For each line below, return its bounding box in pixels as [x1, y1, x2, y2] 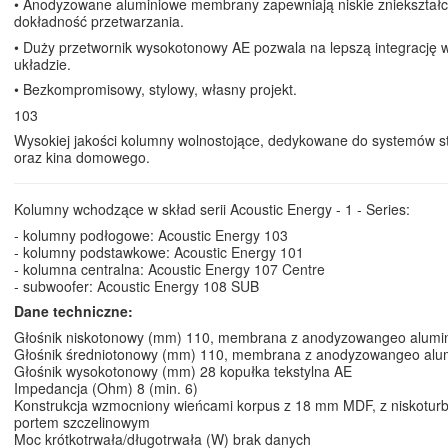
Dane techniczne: [14, 301, 133, 322]
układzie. [14, 53, 71, 74]
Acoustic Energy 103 [158, 224, 288, 245]
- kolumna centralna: [14, 258, 148, 279]
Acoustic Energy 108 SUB [97, 275, 259, 296]
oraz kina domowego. [14, 147, 150, 168]
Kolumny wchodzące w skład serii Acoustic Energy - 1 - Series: [14, 199, 410, 220]
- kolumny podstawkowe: [14, 241, 174, 262]
